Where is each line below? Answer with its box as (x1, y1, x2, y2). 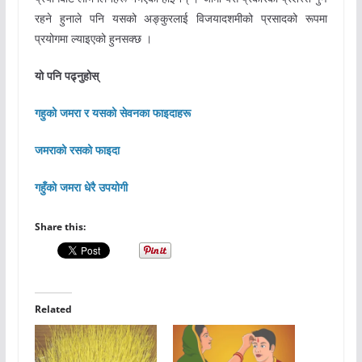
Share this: (34, 220, 86, 234)
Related (34, 302, 72, 317)
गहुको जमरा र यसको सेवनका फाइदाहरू (34, 105, 191, 121)
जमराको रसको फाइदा (34, 142, 120, 158)
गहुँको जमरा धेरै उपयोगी (34, 179, 128, 196)
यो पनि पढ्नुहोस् (34, 68, 105, 84)
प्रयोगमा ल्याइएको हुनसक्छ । (34, 31, 152, 47)
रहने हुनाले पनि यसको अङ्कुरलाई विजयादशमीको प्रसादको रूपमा (34, 11, 328, 27)
